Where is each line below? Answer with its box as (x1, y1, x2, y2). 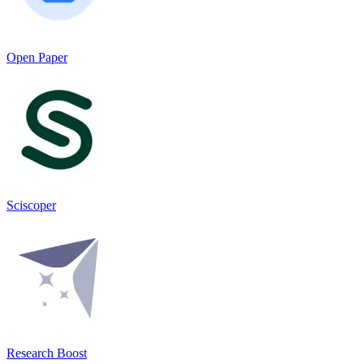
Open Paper (6, 50, 67, 64)
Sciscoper (6, 197, 56, 212)
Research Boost (6, 345, 87, 360)
